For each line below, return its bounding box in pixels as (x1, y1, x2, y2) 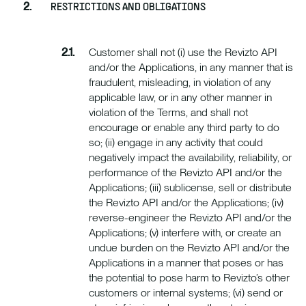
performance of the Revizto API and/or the (89, 166, 282, 180)
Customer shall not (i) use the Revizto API (89, 46, 277, 59)
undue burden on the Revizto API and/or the (89, 241, 290, 255)
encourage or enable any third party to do (89, 121, 279, 135)
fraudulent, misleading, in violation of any (89, 76, 271, 89)
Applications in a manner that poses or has (89, 256, 283, 270)
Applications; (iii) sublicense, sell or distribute (89, 181, 292, 195)
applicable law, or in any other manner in (89, 91, 272, 105)
